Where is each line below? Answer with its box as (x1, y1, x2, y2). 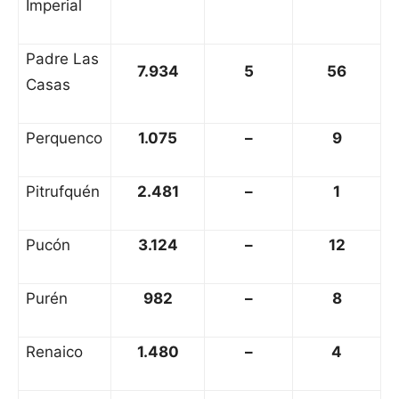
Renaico (26, 343, 83, 362)
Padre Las (26, 50, 99, 69)
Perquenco (26, 129, 102, 148)
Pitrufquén (26, 183, 100, 201)
